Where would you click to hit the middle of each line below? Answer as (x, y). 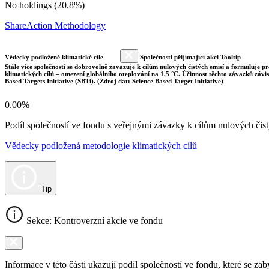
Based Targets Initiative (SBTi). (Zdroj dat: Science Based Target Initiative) (114, 81)
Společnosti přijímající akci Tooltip (189, 57)
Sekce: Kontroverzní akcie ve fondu (93, 220)
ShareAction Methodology (55, 25)
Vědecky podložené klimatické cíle (55, 57)
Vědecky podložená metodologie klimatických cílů (101, 145)
